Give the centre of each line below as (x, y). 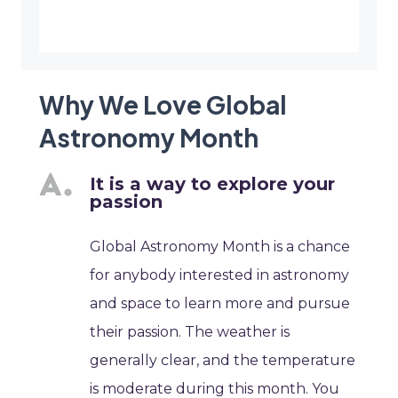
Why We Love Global (163, 105)
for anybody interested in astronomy (220, 275)
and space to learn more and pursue (220, 304)
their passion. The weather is (190, 332)
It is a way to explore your (213, 184)
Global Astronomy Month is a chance (220, 247)
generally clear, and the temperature (223, 361)
